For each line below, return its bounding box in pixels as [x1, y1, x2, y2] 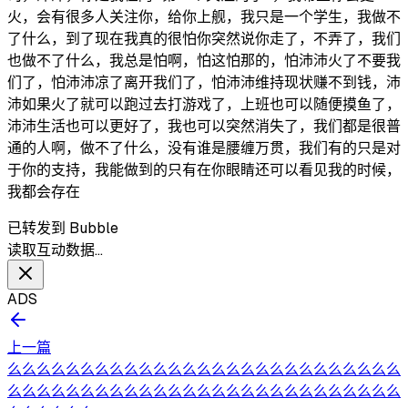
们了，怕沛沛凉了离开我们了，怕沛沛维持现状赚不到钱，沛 [7, 73, 401, 93]
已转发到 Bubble [7, 219, 118, 239]
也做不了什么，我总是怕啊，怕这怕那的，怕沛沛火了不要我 [7, 51, 401, 71]
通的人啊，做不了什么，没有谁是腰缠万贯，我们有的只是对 [7, 138, 401, 158]
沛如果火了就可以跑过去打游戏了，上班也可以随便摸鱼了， [7, 95, 401, 115]
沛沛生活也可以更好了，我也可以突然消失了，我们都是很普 [7, 117, 401, 137]
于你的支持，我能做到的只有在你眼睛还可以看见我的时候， [7, 160, 401, 180]
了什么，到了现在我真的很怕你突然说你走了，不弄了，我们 [7, 29, 401, 49]
